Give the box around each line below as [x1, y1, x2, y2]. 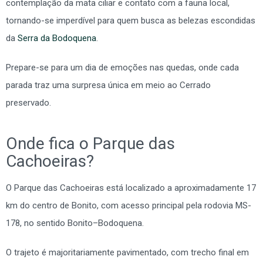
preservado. [6, 97, 51, 108]
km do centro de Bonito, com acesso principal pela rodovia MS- [6, 200, 251, 211]
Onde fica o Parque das [6, 133, 175, 153]
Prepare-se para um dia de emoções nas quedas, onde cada [6, 62, 239, 73]
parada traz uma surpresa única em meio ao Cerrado [6, 79, 211, 90]
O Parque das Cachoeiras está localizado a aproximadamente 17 [6, 182, 256, 193]
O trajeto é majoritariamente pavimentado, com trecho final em [6, 247, 249, 258]
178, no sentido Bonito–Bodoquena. [6, 217, 144, 228]
